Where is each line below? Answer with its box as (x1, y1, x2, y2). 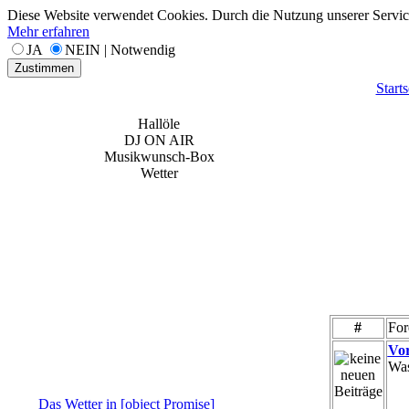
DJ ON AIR (123, 132, 194, 148)
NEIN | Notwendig (65, 42, 175, 58)
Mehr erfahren (7, 24, 89, 39)
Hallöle (138, 116, 180, 131)
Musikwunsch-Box (103, 149, 215, 164)
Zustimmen (15, 61, 74, 75)
